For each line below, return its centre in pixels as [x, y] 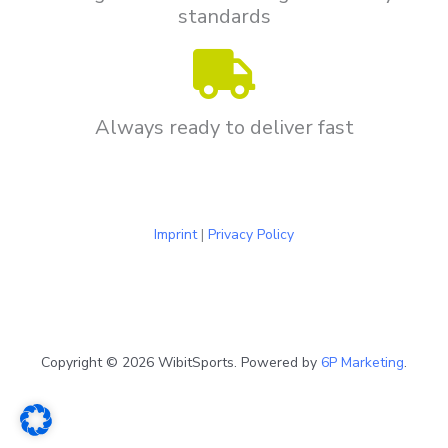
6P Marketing [362, 363]
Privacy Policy [251, 235]
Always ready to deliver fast [224, 128]
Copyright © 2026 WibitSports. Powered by [181, 363]
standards [224, 17]
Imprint [175, 235]
